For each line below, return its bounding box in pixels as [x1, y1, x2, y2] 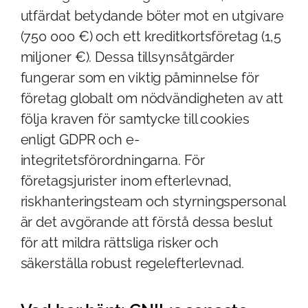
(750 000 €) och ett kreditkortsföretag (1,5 [20, 27, 282, 45]
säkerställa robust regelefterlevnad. [20, 254, 244, 272]
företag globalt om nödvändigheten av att [20, 89, 283, 107]
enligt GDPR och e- [20, 131, 140, 148]
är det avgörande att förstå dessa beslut [20, 213, 273, 230]
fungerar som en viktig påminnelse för [20, 69, 259, 86]
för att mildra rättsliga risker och [20, 234, 219, 251]
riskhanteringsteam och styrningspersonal [20, 192, 285, 210]
